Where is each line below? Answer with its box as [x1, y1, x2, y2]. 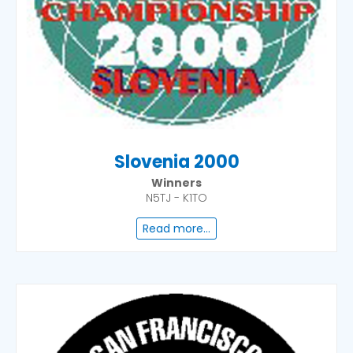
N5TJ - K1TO [146, 190, 207, 206]
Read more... [143, 221, 210, 236]
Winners [151, 175, 202, 191]
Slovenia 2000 [113, 150, 240, 174]
